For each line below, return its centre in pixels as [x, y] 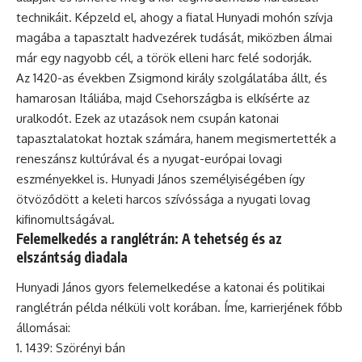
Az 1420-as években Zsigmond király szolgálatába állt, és [172, 78]
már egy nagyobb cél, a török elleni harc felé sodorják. [164, 57]
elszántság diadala [72, 257]
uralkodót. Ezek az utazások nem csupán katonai [147, 118]
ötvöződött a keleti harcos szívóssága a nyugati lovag [163, 199]
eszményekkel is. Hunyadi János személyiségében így [160, 179]
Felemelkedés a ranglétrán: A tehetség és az [149, 238]
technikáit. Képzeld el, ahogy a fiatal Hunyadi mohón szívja [175, 17]
